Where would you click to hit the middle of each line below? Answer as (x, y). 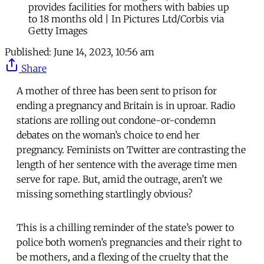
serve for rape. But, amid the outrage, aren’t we (119, 179)
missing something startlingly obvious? (105, 194)
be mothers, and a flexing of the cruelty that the (122, 257)
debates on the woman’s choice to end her (108, 135)
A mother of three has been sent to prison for (117, 90)
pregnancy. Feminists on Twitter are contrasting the (131, 149)
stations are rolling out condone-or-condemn (116, 120)
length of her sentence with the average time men (127, 164)
